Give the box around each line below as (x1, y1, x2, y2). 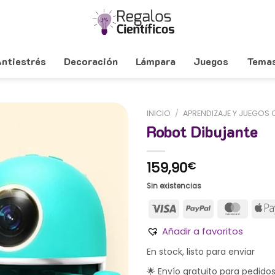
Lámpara (136, 54, 176, 68)
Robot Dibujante (147, 122, 258, 142)
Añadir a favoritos (162, 225, 243, 238)
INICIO (147, 108, 171, 118)
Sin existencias (147, 180, 201, 191)
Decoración (63, 54, 118, 68)
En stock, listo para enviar (147, 246, 255, 258)
